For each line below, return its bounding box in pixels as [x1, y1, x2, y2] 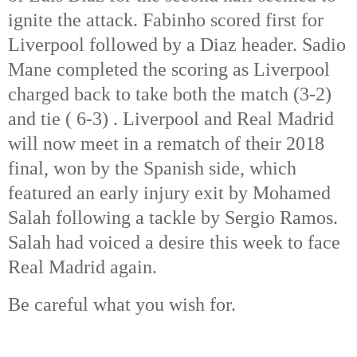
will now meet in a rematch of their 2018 [8, 133, 324, 155]
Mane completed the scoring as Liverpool [8, 59, 330, 80]
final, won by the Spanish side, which [8, 158, 296, 179]
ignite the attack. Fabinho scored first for [8, 10, 324, 31]
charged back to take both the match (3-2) [8, 84, 331, 105]
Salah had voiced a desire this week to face [8, 232, 340, 253]
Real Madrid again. [8, 257, 162, 278]
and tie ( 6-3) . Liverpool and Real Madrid [8, 108, 334, 130]
